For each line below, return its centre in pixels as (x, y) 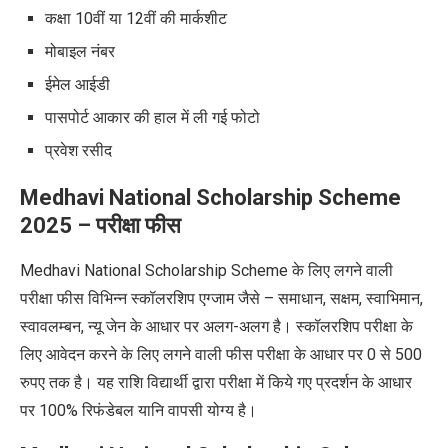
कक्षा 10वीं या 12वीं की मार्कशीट (136, 18)
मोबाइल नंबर (80, 51)
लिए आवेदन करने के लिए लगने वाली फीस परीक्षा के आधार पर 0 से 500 (221, 354)
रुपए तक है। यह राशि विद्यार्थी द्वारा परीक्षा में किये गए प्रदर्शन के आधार (216, 382)
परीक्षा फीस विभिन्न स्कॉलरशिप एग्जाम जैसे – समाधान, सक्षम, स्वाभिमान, (221, 298)
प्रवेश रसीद (78, 150)
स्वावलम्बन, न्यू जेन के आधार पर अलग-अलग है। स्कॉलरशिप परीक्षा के (216, 326)
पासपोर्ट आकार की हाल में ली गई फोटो (154, 117)
